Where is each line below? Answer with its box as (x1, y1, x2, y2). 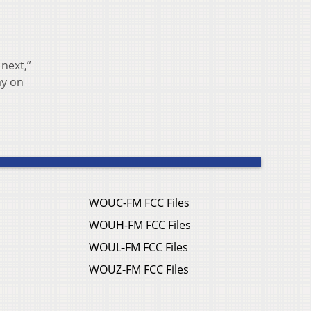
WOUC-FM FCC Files (89, 195, 190, 211)
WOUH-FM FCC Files (89, 217, 191, 233)
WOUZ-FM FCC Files (89, 262, 189, 278)
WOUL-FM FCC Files (89, 239, 188, 255)
